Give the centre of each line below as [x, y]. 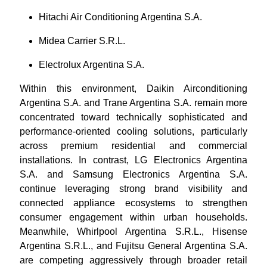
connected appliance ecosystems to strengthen [133, 203]
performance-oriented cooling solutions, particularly [133, 131]
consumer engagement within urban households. [133, 217]
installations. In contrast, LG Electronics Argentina [133, 160]
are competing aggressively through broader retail [133, 260]
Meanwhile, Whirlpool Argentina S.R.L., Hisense [133, 231]
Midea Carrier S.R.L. [82, 41]
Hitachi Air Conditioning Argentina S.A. [120, 17]
